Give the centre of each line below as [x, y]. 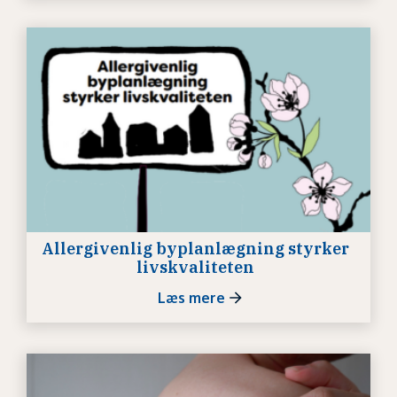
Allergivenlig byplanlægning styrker [195, 248]
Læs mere [191, 297]
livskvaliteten [195, 267]
